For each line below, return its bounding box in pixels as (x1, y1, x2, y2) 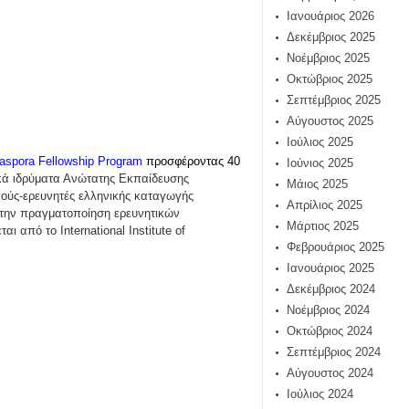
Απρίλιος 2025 (287, 198, 362, 212)
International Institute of (60, 224, 185, 237)
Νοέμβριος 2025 (287, 51, 370, 65)
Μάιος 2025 (287, 177, 348, 191)
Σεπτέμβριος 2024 (287, 345, 381, 359)
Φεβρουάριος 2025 (287, 240, 384, 254)
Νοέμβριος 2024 (287, 303, 370, 317)
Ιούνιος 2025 (287, 156, 353, 170)
